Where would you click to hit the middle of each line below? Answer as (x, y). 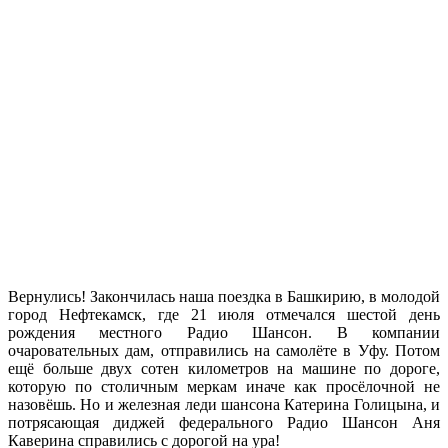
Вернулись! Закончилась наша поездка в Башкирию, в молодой (224, 296)
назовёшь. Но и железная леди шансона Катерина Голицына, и (224, 404)
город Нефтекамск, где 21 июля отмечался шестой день (224, 314)
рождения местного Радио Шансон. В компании (224, 332)
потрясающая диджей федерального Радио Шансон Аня (224, 422)
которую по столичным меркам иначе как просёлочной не (224, 386)
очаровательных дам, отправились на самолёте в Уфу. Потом (224, 350)
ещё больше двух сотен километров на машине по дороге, (224, 368)
